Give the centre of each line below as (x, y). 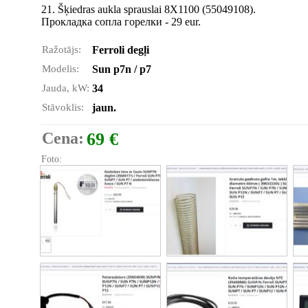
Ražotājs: (62, 49)
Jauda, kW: (66, 88)
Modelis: (60, 69)
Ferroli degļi (121, 50)
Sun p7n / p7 (122, 69)
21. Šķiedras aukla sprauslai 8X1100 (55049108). (148, 9)
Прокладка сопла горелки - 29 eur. (121, 22)
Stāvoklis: (63, 107)
